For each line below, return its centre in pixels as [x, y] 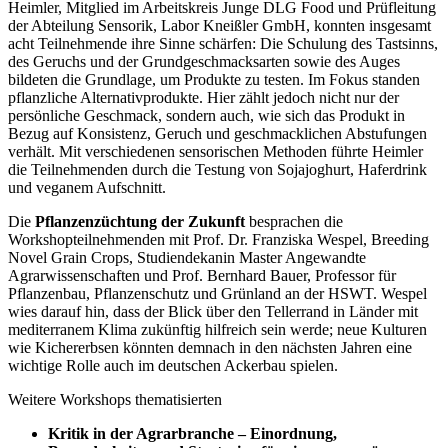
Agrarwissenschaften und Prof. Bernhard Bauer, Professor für [202, 276]
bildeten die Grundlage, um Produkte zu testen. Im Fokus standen [214, 80]
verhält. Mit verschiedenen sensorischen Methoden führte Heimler [215, 152]
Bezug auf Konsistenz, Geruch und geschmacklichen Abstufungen [217, 134]
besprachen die [296, 222]
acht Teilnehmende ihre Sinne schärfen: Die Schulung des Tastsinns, [223, 44]
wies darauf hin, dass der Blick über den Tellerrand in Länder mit [213, 312]
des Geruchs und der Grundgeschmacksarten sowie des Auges [204, 62]
